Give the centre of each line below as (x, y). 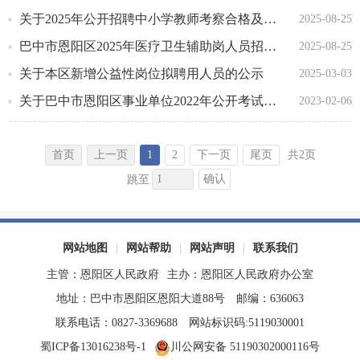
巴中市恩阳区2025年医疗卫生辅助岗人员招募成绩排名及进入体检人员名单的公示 (270, 46)
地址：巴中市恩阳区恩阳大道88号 (141, 299)
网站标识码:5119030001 (247, 323)
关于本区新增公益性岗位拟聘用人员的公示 (141, 74)
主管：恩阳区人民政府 (103, 274)
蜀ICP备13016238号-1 (93, 347)
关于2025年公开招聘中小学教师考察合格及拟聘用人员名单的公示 (270, 19)
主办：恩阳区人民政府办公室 (240, 274)
